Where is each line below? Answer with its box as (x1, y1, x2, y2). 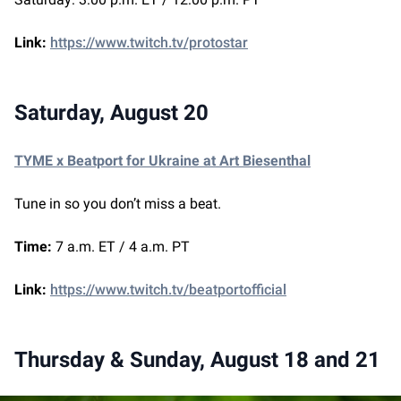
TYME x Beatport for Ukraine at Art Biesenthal (14, 152, 311, 170)
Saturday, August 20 (14, 100, 209, 126)
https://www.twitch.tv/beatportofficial (50, 281, 286, 299)
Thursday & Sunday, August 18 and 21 (14, 347, 380, 373)
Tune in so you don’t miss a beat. (14, 195, 225, 213)
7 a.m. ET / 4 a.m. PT (52, 238, 193, 256)
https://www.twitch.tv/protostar (50, 34, 248, 52)
